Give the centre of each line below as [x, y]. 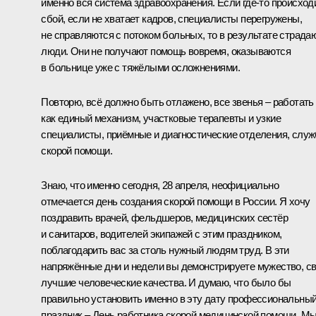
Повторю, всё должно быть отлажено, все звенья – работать [177, 102]
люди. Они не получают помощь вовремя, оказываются [166, 51]
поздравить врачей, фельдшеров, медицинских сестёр [164, 217]
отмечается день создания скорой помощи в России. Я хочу [176, 201]
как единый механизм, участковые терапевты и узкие [161, 118]
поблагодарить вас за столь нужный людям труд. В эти [165, 250]
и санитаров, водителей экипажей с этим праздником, [162, 233]
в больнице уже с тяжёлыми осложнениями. [140, 67]
